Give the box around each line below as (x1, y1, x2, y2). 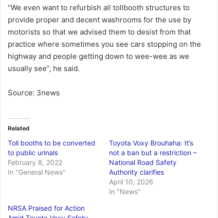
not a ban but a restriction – (109, 148, 197, 157)
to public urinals (8, 148, 58, 157)
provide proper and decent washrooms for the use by (8, 15, 191, 25)
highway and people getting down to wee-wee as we (8, 52, 189, 61)
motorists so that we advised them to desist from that (8, 27, 191, 37)
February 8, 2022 (8, 158, 62, 167)
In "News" (109, 187, 141, 196)
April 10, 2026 (109, 178, 153, 186)
